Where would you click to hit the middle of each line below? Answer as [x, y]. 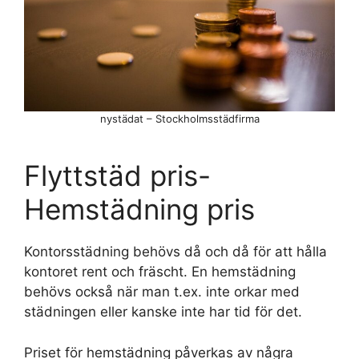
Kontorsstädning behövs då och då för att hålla [175, 252]
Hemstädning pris [139, 210]
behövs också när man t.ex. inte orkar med [162, 292]
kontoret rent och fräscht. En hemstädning [160, 272]
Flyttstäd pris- [117, 176]
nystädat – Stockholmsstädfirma [179, 119]
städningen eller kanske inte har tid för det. [163, 312]
